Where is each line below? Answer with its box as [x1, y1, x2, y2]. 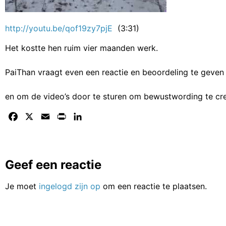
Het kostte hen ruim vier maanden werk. [5, 42, 158, 53]
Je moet [5, 181, 39, 191]
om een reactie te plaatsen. [100, 181, 207, 191]
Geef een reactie [5, 157, 101, 172]
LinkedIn [84, 111, 116, 122]
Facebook [19, 111, 57, 122]
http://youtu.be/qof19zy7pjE [5, 23, 112, 34]
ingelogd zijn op [39, 181, 100, 191]
